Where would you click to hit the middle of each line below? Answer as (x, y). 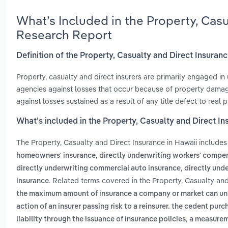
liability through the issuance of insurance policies (101, 220)
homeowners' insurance (56, 156)
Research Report (64, 34)
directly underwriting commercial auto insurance (98, 169)
